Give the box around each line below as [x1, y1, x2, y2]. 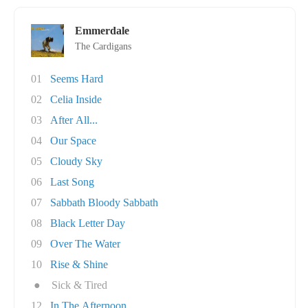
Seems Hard [50, 73, 103, 85]
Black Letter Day [50, 217, 125, 229]
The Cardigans [75, 41, 131, 52]
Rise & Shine [50, 258, 108, 270]
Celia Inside [50, 93, 102, 105]
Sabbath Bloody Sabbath [50, 197, 158, 208]
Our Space [50, 135, 96, 146]
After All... [50, 114, 98, 126]
